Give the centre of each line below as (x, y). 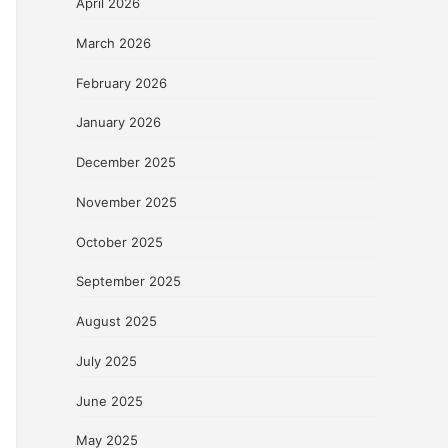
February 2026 (121, 82)
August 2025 (116, 321)
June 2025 (109, 400)
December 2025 (126, 162)
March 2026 (113, 42)
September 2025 (128, 281)
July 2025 (106, 360)
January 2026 (118, 122)
